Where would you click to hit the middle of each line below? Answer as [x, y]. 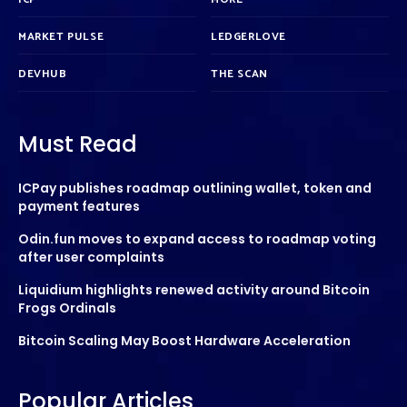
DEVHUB [43, 74]
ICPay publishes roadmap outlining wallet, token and [195, 188]
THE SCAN [239, 74]
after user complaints [91, 257]
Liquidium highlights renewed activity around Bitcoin [194, 289]
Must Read [78, 144]
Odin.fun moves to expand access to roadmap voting [197, 238]
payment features [79, 206]
